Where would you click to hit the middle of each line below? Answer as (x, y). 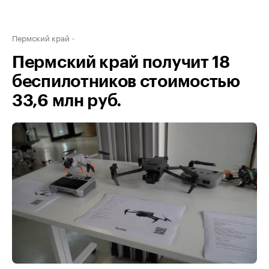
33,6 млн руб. (67, 101)
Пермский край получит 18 (121, 62)
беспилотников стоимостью (126, 82)
